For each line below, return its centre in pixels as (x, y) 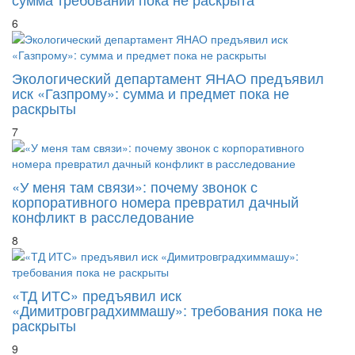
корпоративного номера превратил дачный (155, 170)
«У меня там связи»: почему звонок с (135, 155)
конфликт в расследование (103, 185)
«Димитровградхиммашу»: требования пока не (167, 279)
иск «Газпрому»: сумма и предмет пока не (151, 61)
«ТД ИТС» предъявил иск (97, 263)
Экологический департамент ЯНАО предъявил (168, 46)
